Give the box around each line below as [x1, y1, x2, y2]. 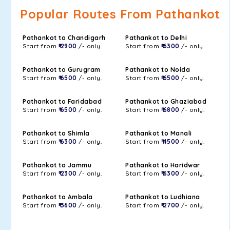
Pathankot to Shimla [23, 129, 90, 137]
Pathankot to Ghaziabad [125, 98, 206, 105]
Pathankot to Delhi [125, 34, 187, 42]
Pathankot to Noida [125, 66, 190, 73]
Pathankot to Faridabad [23, 98, 102, 105]
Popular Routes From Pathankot [20, 7, 220, 22]
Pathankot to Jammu [23, 161, 91, 169]
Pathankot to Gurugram [23, 66, 101, 73]
